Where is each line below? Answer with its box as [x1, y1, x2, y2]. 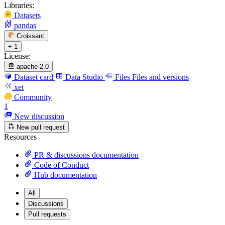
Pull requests [28, 210, 66, 218]
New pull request [15, 123, 65, 131]
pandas [14, 21, 36, 30]
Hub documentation [32, 170, 97, 179]
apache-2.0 [17, 63, 49, 71]
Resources [4, 132, 37, 141]
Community [14, 93, 52, 102]
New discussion [12, 112, 64, 121]
